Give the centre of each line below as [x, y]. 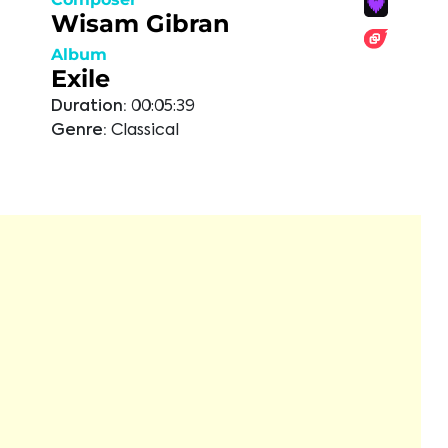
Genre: [79, 131]
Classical [145, 131]
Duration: [89, 107]
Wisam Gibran [140, 23]
